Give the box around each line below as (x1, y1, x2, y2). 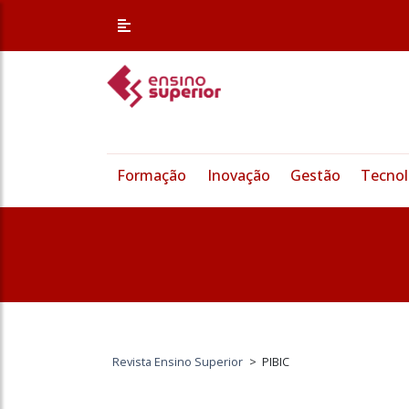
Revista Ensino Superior (112, 353, 244, 371)
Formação (117, 165, 187, 186)
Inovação (206, 165, 270, 186)
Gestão (289, 165, 341, 186)
